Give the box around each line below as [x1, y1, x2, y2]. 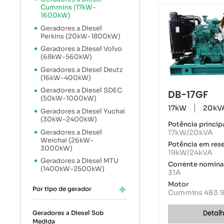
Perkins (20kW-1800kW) [40, 32, 121, 40]
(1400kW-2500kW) [40, 165, 105, 173]
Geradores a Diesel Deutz [40, 65, 123, 74]
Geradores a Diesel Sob [32, 208, 104, 216]
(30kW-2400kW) [40, 115, 97, 123]
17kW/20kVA [168, 128, 213, 137]
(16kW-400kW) [40, 73, 91, 82]
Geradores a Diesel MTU [40, 157, 119, 165]
